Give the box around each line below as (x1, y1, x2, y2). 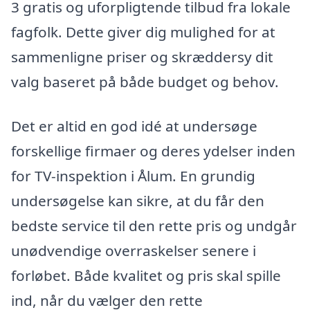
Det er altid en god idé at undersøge (11, 116, 257, 136)
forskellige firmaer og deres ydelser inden (11, 140, 295, 161)
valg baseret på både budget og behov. (11, 72, 279, 92)
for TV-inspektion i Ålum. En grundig (11, 165, 255, 185)
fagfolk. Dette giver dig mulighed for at (11, 22, 275, 42)
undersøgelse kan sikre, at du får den (11, 190, 264, 210)
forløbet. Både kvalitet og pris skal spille (11, 265, 281, 285)
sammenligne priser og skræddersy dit (11, 47, 273, 67)
